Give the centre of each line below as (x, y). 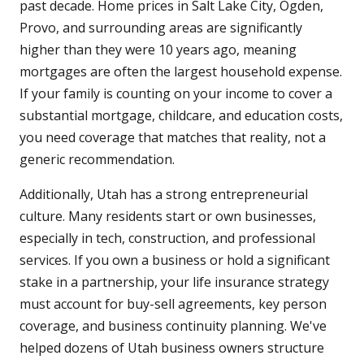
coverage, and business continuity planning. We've (173, 326)
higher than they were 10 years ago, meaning (158, 50)
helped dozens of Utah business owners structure (172, 348)
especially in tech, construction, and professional (167, 238)
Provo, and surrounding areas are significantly (161, 28)
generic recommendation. (97, 160)
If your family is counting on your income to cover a (176, 94)
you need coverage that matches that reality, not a (173, 138)
